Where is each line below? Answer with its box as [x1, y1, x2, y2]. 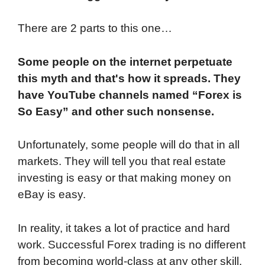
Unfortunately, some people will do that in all [18, 138, 240, 151]
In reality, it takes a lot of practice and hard [18, 221, 230, 234]
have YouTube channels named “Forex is [18, 88, 242, 101]
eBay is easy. [18, 188, 86, 201]
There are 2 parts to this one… [18, 22, 172, 35]
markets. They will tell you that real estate [18, 155, 226, 168]
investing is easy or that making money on [18, 172, 231, 185]
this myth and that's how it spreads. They [18, 72, 241, 85]
